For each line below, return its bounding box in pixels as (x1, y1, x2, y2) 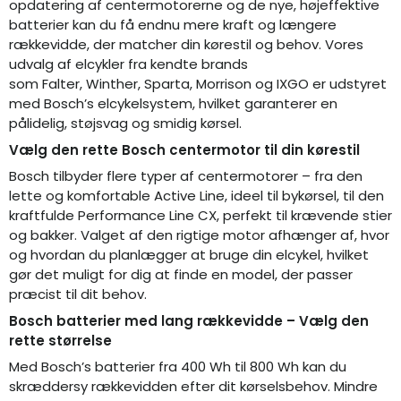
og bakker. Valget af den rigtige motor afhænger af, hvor (9, 226, 389, 245)
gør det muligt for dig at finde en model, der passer (9, 265, 353, 285)
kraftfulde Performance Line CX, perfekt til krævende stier (9, 206, 392, 226)
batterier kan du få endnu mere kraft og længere (9, 15, 337, 35)
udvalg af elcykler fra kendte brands (9, 55, 248, 74)
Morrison (196, 74, 252, 94)
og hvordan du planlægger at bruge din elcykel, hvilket (9, 245, 369, 265)
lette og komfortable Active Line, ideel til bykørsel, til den (9, 186, 384, 206)
